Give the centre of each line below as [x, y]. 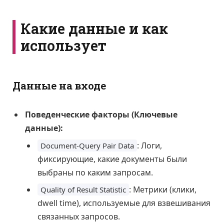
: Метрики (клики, [163, 189]
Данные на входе [59, 85]
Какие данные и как [94, 28]
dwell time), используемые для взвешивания [124, 203]
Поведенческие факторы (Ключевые [101, 114]
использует [63, 45]
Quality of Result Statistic [83, 189]
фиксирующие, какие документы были [112, 159]
